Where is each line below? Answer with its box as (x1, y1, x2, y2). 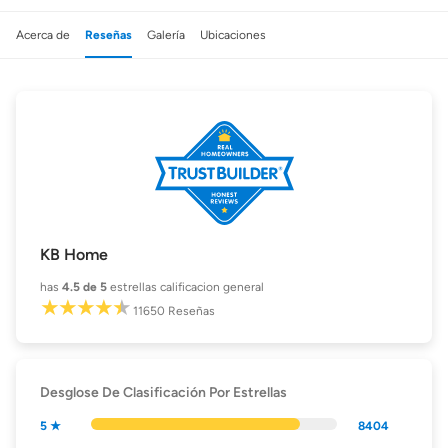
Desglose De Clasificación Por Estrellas (40, 384, 287, 402)
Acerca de (16, 27, 70, 42)
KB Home (40, 245, 108, 265)
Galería (147, 27, 185, 42)
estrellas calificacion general (110, 280, 264, 295)
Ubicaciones (200, 27, 266, 42)
